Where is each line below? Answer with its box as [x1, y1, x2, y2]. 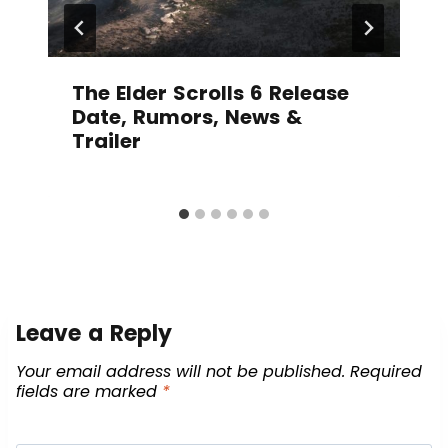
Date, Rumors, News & [72, 102, 302, 131]
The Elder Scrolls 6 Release [72, 78, 349, 107]
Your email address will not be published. [16, 359, 345, 383]
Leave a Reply [16, 317, 172, 349]
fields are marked [16, 379, 162, 403]
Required [350, 359, 422, 383]
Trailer [72, 126, 141, 155]
